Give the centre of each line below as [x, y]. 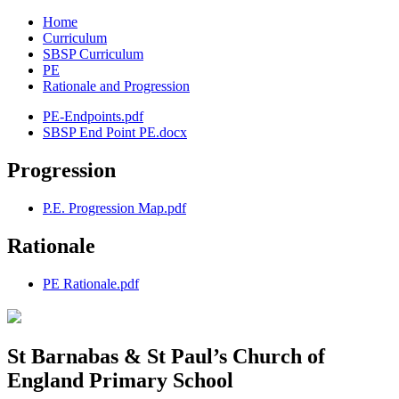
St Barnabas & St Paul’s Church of [166, 356]
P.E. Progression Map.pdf [114, 208]
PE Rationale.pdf [91, 283]
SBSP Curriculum [93, 54]
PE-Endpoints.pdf [93, 117]
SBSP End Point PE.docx [115, 133]
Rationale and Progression [116, 86]
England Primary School [120, 380]
